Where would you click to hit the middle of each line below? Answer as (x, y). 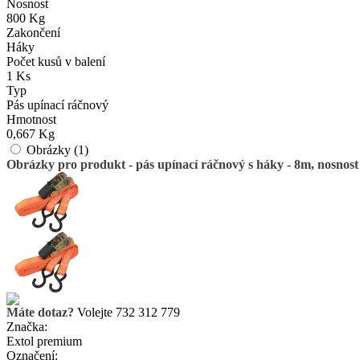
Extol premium (44, 341)
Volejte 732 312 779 (127, 312)
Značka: (27, 327)
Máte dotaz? (40, 312)
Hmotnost (31, 119)
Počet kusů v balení (56, 61)
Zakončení (33, 33)
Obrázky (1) (57, 150)
